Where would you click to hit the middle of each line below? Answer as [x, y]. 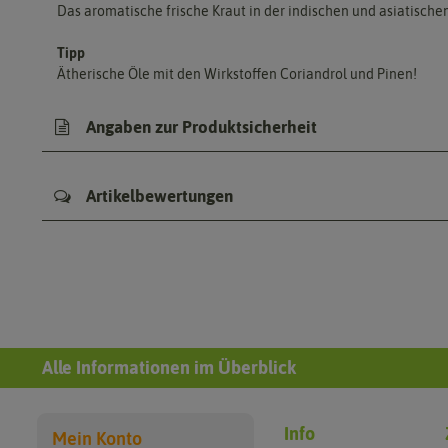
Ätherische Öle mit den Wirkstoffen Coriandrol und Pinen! [237, 73]
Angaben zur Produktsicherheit [199, 127]
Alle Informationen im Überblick [169, 367]
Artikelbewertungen [157, 195]
